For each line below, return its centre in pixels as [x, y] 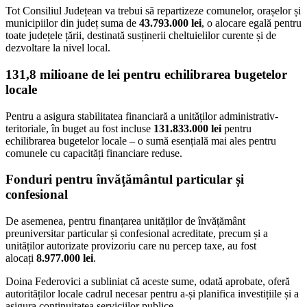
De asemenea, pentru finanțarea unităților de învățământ [125, 221]
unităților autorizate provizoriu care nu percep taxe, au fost [131, 246]
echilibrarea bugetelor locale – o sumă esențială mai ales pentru [141, 140]
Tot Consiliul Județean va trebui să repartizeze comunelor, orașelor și [153, 11]
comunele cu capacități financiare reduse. [94, 153]
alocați [21, 258]
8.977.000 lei [65, 258]
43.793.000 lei [170, 23]
